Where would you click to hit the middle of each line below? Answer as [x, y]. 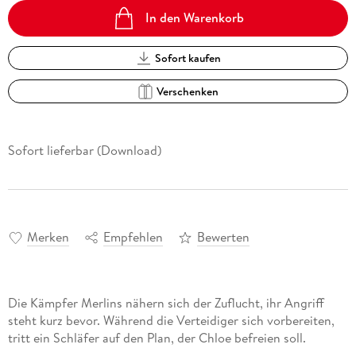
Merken [48, 237]
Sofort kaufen [188, 58]
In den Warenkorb [195, 18]
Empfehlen [133, 237]
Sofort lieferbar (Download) [84, 151]
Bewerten [223, 237]
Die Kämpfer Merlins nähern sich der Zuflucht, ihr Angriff [166, 303]
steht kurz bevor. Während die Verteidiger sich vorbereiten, [171, 321]
